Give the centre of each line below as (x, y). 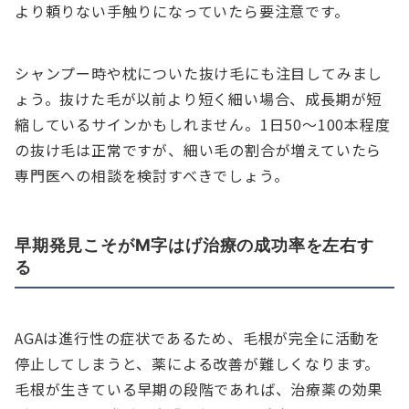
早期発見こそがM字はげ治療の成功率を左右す (194, 245)
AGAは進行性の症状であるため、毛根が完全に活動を (198, 338)
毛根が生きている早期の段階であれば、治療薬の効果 (199, 389)
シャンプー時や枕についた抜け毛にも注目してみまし (199, 73)
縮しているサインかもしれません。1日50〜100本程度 (203, 125)
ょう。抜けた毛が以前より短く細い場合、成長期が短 (199, 99)
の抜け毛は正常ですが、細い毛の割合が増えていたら (199, 150)
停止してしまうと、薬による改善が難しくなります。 (198, 364)
